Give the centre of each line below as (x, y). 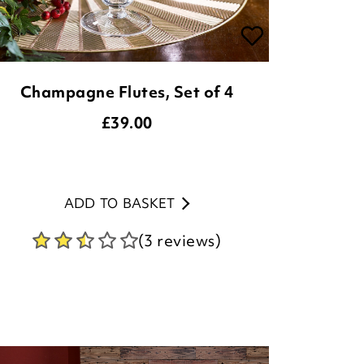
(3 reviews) (180, 240)
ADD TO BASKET (119, 203)
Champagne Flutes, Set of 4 (127, 92)
